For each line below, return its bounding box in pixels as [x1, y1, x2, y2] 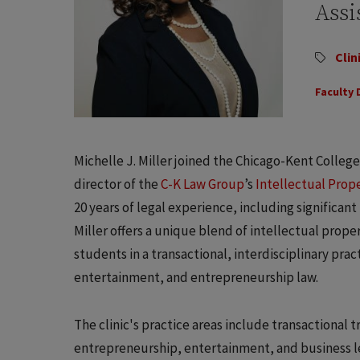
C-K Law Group [161, 174, 244, 193]
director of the [74, 174, 161, 193]
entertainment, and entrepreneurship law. [74, 268, 318, 286]
